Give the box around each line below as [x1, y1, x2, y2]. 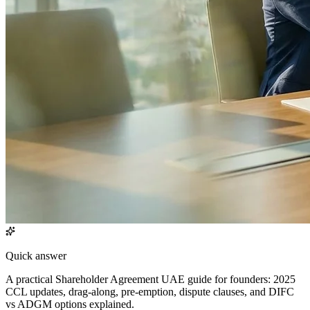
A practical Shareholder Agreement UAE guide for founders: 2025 [6, 273, 295, 285]
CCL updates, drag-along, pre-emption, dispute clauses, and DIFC [6, 285, 294, 298]
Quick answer [6, 249, 66, 262]
